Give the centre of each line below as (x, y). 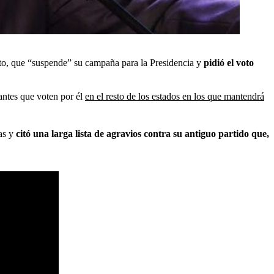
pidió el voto (229, 63)
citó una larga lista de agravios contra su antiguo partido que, (143, 134)
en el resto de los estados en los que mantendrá (175, 96)
